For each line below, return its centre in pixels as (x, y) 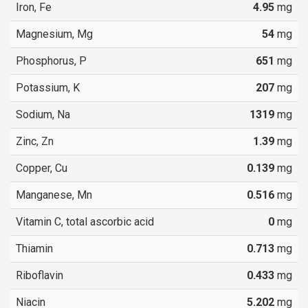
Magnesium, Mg (54, 34)
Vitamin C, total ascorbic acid (85, 221)
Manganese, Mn (54, 195)
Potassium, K (48, 87)
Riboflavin (40, 275)
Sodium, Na (43, 114)
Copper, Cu (42, 168)
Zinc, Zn (35, 141)
